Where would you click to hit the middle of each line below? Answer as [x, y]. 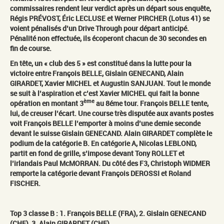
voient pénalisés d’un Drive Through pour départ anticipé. [99, 28]
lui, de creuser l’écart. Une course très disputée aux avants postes [112, 113]
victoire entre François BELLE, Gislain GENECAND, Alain [97, 73]
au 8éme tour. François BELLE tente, [151, 103]
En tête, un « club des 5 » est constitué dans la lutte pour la [101, 63]
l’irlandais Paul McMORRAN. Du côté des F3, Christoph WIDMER [110, 163]
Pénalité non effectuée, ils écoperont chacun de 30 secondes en [108, 38]
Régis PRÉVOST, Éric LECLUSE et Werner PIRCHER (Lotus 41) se [110, 18]
